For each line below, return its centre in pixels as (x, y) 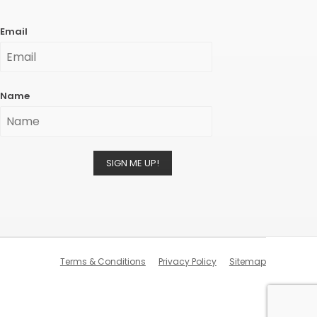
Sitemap (247, 261)
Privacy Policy (187, 261)
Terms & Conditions (103, 261)
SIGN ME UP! (133, 163)
